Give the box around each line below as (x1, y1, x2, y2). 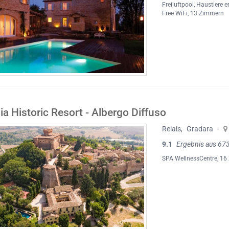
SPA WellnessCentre (162, 155, 218, 163)
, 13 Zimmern (188, 10, 224, 17)
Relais (162, 125, 181, 133)
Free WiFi (162, 10, 188, 17)
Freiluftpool (162, 1, 194, 8)
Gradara (187, 125, 214, 133)
